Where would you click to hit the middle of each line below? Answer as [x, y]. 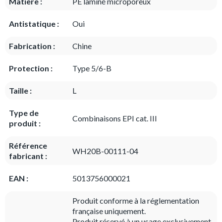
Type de [24, 113]
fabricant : [28, 156]
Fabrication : [32, 46]
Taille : [20, 90]
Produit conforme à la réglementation [136, 200]
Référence [28, 145]
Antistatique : [34, 24]
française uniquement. [109, 211]
